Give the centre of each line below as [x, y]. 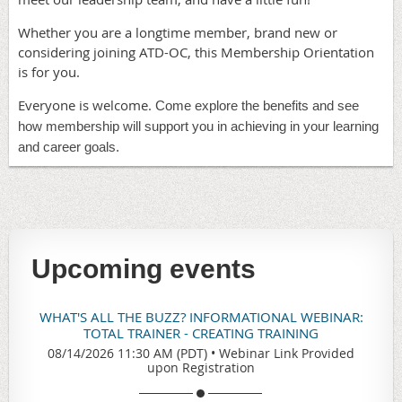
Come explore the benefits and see [257, 105]
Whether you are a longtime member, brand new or [178, 32]
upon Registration [201, 367]
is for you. [49, 72]
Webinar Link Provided [287, 353]
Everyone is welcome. [87, 105]
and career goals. [69, 147]
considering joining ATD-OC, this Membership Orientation [196, 52]
